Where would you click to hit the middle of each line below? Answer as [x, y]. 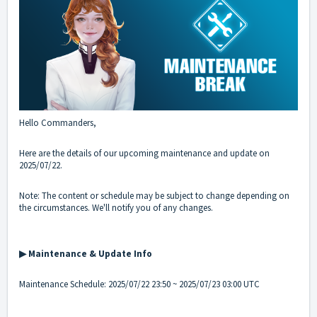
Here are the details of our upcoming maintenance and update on [144, 154]
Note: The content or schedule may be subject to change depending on [154, 196]
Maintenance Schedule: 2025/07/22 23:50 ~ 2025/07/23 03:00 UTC [139, 284]
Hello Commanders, [59, 123]
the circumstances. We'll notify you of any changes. [116, 208]
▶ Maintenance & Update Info [86, 254]
